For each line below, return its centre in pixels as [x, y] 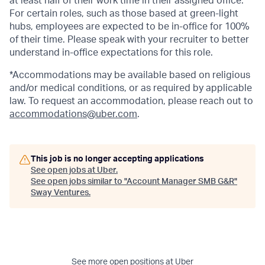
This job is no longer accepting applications [117, 159]
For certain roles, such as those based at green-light [124, 14]
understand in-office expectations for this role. [111, 53]
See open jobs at [64, 170]
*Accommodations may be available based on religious [130, 75]
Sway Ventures [60, 193]
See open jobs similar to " [79, 182]
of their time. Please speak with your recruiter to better [129, 40]
